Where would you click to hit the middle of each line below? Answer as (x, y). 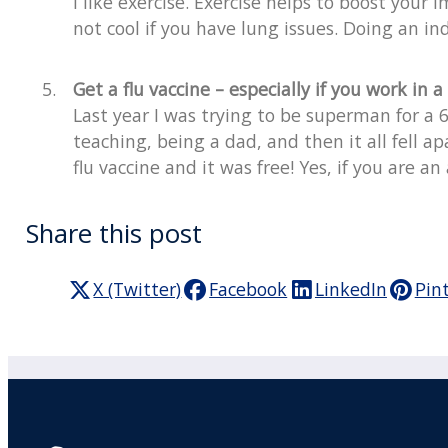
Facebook (248, 289)
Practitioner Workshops (163, 422)
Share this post (113, 233)
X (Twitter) (137, 289)
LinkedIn (350, 289)
